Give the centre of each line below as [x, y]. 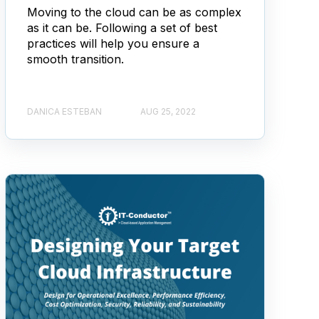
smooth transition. [75, 59]
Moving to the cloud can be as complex [134, 12]
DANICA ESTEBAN [64, 111]
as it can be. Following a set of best [122, 28]
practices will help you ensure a [113, 44]
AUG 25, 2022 [168, 111]
